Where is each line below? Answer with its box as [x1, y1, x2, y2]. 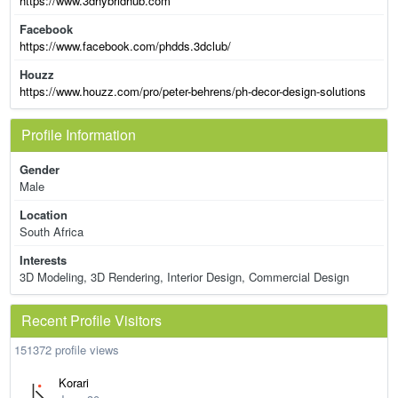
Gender [20, 161, 60, 178]
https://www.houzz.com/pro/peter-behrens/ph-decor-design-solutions [20, 83, 366, 99]
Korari [59, 374, 89, 391]
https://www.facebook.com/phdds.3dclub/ [20, 37, 231, 54]
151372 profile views [14, 341, 119, 358]
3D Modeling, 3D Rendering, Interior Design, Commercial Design [20, 268, 349, 285]
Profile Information [21, 124, 136, 145]
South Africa [20, 223, 84, 240]
